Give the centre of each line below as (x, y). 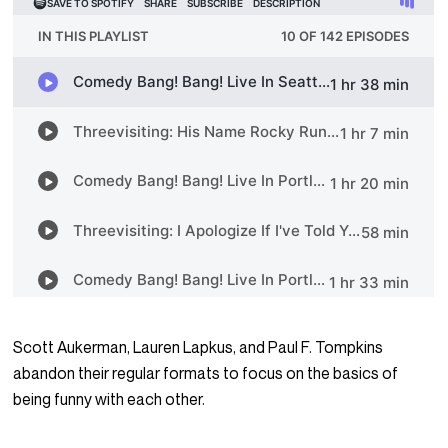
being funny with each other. (109, 399)
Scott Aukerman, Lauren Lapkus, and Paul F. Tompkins (198, 347)
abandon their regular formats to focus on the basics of (206, 373)
